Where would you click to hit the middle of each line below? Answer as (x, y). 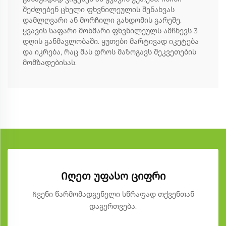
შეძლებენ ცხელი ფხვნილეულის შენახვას (99, 10)
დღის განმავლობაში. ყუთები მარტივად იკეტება (111, 42)
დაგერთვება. (113, 207)
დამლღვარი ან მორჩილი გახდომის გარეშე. (102, 20)
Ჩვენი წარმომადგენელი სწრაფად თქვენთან (113, 194)
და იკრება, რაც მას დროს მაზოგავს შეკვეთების (109, 52)
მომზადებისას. (50, 63)
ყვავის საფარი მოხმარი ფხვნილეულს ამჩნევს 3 (110, 31)
